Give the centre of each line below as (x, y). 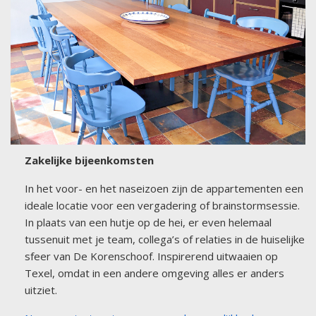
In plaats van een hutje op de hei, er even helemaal (148, 222)
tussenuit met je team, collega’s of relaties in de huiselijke (165, 239)
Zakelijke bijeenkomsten (89, 160)
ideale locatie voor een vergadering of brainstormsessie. (162, 205)
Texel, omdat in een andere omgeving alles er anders (154, 273)
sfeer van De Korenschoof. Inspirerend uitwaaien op (151, 256)
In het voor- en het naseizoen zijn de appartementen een (164, 188)
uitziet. (41, 290)
